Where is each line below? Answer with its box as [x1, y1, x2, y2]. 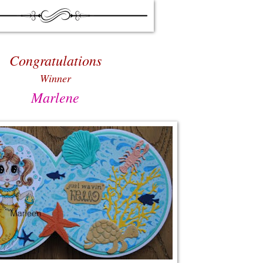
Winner [39, 70, 71, 85]
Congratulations [9, 50, 102, 69]
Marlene [31, 87, 79, 106]
